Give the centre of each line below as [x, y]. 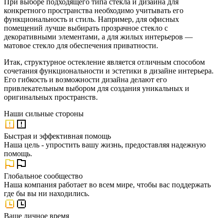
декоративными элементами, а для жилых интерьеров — [98, 36]
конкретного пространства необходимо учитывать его [94, 10]
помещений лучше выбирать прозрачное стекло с [86, 28]
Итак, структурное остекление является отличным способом [104, 62]
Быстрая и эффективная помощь [57, 136]
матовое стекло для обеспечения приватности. [81, 45]
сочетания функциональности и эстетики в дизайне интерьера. [109, 71]
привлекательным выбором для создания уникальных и [97, 88]
